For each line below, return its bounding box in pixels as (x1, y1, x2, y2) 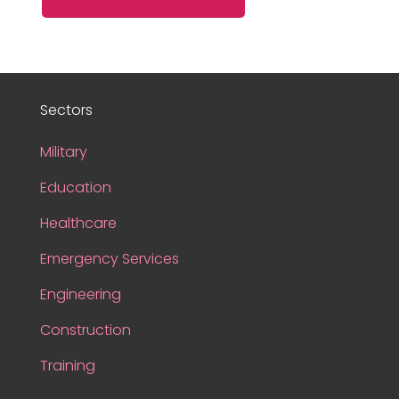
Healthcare (39, 213, 117, 234)
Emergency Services (39, 248, 179, 270)
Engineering (39, 284, 121, 305)
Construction (39, 320, 131, 341)
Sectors (39, 100, 93, 121)
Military (39, 142, 87, 163)
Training (39, 355, 95, 377)
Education (39, 177, 111, 199)
